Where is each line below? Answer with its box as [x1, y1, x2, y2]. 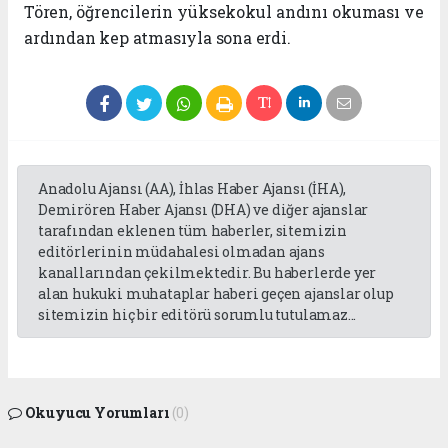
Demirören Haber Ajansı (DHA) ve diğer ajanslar [38, 199, 369, 219]
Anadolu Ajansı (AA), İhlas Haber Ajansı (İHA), [38, 178, 347, 198]
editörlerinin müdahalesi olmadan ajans [38, 241, 325, 261]
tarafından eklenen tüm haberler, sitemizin [38, 220, 347, 240]
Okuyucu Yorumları [21, 402, 173, 422]
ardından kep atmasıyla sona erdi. [24, 26, 291, 48]
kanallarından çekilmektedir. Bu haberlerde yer [38, 262, 377, 282]
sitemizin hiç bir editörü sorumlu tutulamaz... [38, 304, 357, 324]
